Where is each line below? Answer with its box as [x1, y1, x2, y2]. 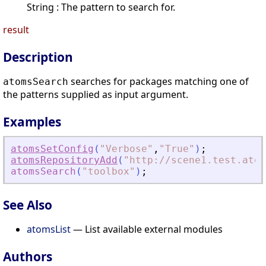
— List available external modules [71, 222, 223, 236]
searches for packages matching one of [68, 75, 249, 88]
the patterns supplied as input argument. [3, 88, 188, 102]
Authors [3, 248, 52, 265]
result [3, 23, 29, 37]
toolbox [88, 166, 129, 178]
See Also [3, 196, 52, 213]
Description [3, 49, 73, 66]
